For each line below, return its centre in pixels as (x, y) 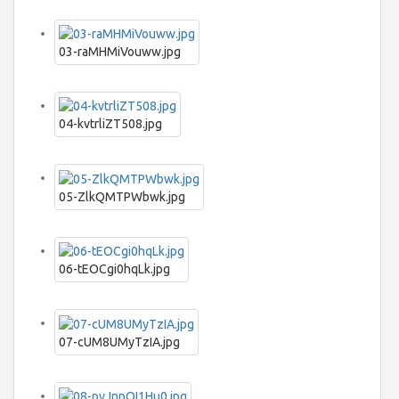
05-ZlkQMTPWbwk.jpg (122, 196)
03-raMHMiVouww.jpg (120, 52)
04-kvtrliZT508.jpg (110, 124)
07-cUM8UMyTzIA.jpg (119, 342)
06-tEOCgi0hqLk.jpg (114, 269)
